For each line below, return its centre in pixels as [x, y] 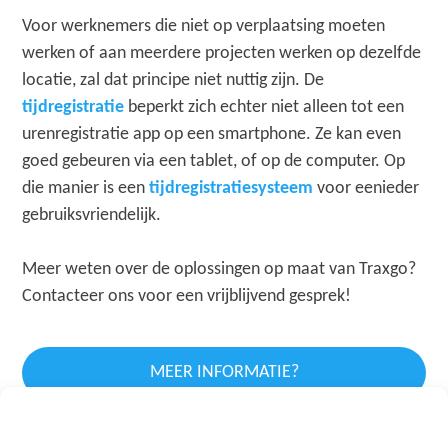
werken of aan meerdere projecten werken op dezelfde [222, 53]
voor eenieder [366, 188]
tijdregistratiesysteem [231, 188]
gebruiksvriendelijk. [92, 215]
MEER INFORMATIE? [224, 372]
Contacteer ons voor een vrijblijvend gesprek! [187, 296]
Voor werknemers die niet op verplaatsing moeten [204, 26]
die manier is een [86, 188]
